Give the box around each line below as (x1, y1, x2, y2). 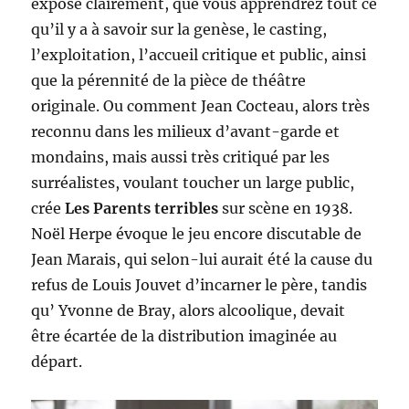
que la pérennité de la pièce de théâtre (31, 71, 307, 90)
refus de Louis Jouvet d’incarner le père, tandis (31, 276, 368, 295)
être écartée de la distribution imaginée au (31, 327, 338, 346)
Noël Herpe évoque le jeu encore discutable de (31, 225, 362, 244)
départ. (31, 352, 83, 372)
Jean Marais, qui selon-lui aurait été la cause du (31, 250, 373, 269)
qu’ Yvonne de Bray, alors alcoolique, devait (31, 301, 346, 320)
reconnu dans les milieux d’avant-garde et (31, 122, 341, 142)
